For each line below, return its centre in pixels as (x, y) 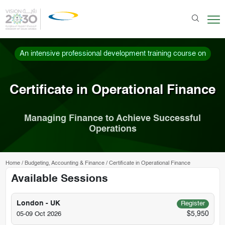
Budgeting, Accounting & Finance (64, 163)
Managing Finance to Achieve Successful (113, 119)
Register (193, 203)
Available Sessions (59, 179)
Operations (113, 129)
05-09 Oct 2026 (39, 214)
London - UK (38, 204)
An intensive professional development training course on (113, 54)
